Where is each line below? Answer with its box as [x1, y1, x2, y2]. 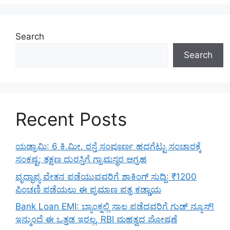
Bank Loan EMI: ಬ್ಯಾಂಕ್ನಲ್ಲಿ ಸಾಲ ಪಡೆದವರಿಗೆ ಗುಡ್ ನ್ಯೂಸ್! [15, 201, 214, 212]
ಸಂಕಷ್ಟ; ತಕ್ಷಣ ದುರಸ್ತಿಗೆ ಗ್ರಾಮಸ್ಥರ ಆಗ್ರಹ [15, 154, 147, 165]
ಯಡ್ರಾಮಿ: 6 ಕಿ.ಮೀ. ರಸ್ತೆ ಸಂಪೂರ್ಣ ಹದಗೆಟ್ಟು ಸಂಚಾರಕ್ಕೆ [15, 141, 201, 152]
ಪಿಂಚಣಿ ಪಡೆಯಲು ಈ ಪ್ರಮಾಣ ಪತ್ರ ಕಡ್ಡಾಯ [15, 184, 161, 195]
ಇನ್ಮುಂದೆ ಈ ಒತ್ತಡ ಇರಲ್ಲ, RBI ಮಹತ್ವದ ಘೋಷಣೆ [15, 214, 177, 225]
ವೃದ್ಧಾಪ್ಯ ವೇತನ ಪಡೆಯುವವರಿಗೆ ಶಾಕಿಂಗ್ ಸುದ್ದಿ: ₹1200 [15, 171, 197, 182]
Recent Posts [15, 108, 127, 130]
